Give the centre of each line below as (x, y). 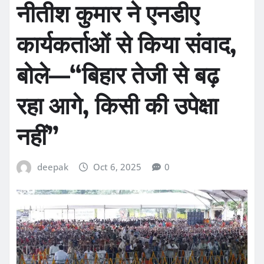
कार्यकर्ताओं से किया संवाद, (126, 44)
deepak (52, 167)
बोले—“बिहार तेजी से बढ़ (118, 75)
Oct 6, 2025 (118, 167)
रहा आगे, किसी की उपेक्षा (117, 105)
